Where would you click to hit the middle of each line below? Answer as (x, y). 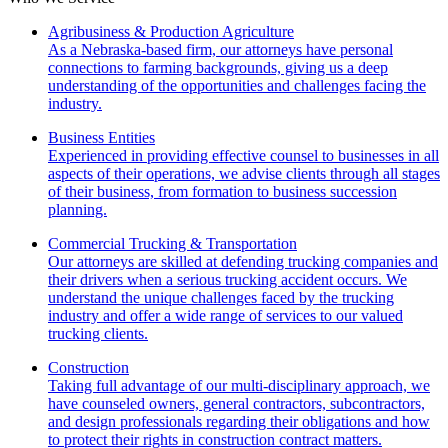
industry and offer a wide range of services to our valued (225, 315)
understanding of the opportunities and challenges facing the (237, 85)
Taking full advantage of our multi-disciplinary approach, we (239, 385)
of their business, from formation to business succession (222, 191)
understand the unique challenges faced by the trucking (221, 297)
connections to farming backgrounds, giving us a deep (218, 67)
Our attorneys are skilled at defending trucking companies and (243, 261)
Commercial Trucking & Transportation (172, 243)
